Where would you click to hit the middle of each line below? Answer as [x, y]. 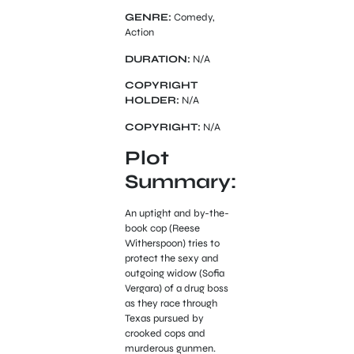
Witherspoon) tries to [172, 243]
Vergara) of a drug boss [176, 288]
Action [139, 33]
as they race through [171, 303]
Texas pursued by [164, 318]
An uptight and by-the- [177, 213]
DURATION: [157, 59]
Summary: [180, 181]
